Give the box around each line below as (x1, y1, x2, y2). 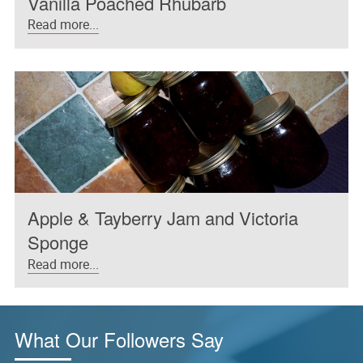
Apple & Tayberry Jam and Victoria (28, 205, 299, 231)
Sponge (28, 229, 89, 255)
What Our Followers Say (14, 324, 224, 353)
